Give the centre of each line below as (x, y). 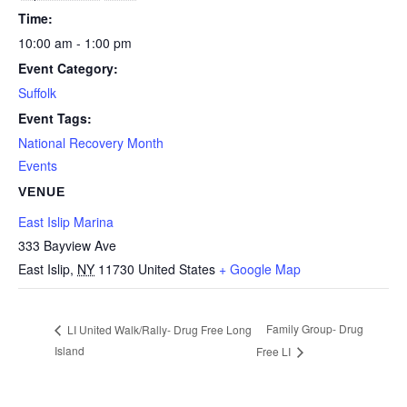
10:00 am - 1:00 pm (75, 43)
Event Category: (68, 68)
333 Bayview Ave (67, 245)
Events (38, 165)
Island (69, 351)
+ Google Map (260, 269)
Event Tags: (55, 118)
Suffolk (37, 93)
